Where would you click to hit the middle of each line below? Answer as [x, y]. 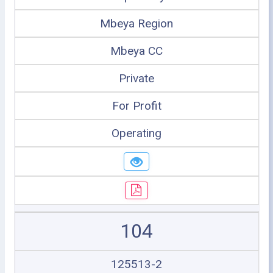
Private [136, 78]
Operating [136, 133]
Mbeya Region [136, 23]
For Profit [136, 106]
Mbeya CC [136, 51]
